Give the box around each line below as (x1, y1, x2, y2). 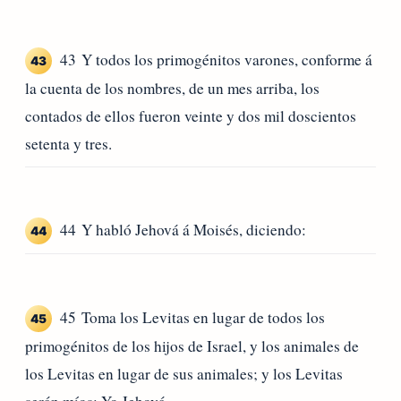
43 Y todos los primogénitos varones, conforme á (60, 48, 372, 70)
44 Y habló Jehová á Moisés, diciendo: (60, 219, 306, 241)
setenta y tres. (25, 132, 112, 154)
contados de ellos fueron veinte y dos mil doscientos (25, 105, 356, 126)
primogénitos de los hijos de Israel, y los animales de (25, 335, 359, 356)
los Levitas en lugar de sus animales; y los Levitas (25, 363, 343, 384)
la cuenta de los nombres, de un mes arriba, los (25, 77, 320, 98)
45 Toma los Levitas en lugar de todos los (60, 306, 325, 328)
